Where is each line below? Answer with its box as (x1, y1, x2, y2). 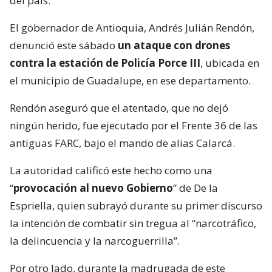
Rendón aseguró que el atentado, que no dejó (10, 100, 228, 115)
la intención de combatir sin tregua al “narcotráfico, (10, 216, 256, 230)
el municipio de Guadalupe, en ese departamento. (10, 73, 251, 87)
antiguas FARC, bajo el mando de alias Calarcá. (10, 135, 235, 150)
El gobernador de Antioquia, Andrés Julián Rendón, (10, 20, 254, 35)
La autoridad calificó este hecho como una (10, 163, 212, 177)
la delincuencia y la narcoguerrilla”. (10, 233, 180, 248)
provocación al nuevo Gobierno (13, 180, 173, 195)
